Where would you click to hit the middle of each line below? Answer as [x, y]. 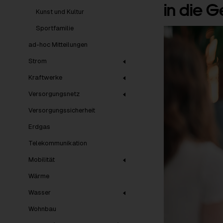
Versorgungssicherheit [62, 110]
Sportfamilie [55, 28]
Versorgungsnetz [54, 94]
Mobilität [42, 160]
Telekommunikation [58, 143]
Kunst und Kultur [60, 12]
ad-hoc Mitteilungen [58, 45]
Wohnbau [42, 209]
